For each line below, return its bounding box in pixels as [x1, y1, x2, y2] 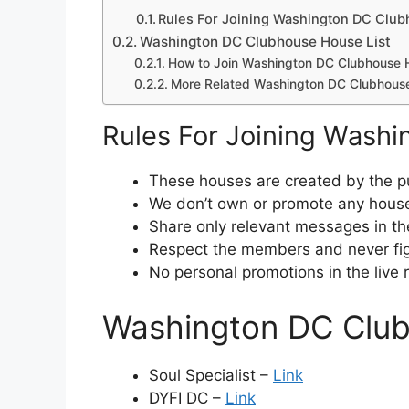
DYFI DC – [149, 388, 225, 407]
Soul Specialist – [149, 365, 273, 384]
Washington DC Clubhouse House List [140, 33, 392, 51]
